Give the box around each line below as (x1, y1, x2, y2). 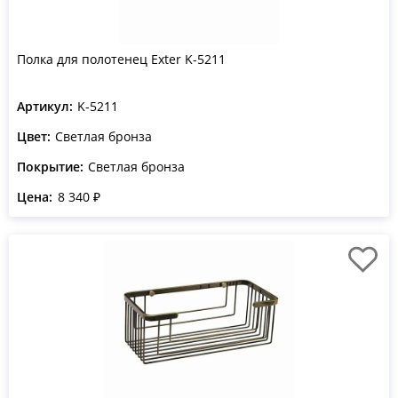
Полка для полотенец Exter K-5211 (17, 51, 226, 68)
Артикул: (17, 98, 73, 115)
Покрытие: (17, 158, 84, 175)
